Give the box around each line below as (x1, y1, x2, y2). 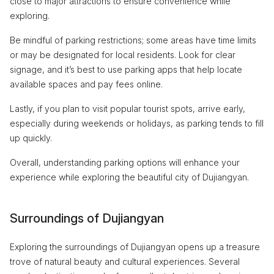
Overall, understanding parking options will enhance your (10, 157, 240, 168)
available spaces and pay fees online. (10, 78, 163, 89)
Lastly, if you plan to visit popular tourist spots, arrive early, (10, 103, 245, 114)
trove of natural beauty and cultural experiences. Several (10, 256, 240, 267)
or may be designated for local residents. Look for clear (10, 49, 235, 60)
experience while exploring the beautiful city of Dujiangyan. (10, 171, 249, 182)
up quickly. (10, 132, 52, 143)
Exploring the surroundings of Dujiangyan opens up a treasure (10, 241, 260, 252)
